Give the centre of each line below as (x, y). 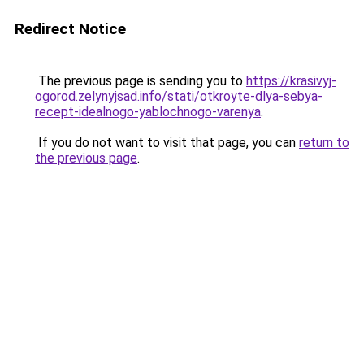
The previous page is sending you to (141, 81)
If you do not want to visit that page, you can (167, 143)
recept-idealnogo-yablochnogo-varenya (148, 112)
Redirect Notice (70, 29)
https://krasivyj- (291, 81)
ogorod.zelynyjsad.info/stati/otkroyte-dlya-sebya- (179, 96)
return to (324, 143)
